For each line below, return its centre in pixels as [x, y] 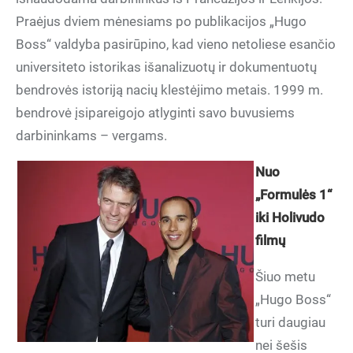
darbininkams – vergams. [91, 136]
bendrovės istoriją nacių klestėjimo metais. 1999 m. [169, 90]
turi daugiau [290, 322]
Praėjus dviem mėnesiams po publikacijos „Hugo [161, 21]
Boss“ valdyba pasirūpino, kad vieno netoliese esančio [176, 44]
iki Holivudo [290, 217]
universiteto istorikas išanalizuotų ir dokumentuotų [166, 67]
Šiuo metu [285, 277]
